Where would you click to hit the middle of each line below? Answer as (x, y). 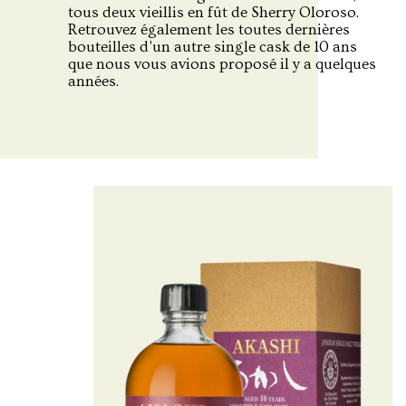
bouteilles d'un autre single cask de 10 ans (213, 47)
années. (93, 81)
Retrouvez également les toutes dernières (209, 29)
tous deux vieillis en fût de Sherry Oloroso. (213, 12)
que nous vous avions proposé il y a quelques (222, 64)
